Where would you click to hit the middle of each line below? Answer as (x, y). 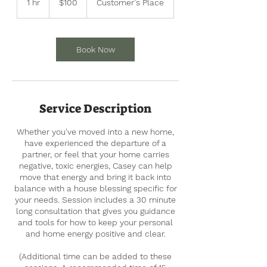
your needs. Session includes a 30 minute (95, 199)
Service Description (95, 108)
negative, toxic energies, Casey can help (95, 165)
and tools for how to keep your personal (95, 222)
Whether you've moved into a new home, (95, 131)
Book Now (95, 49)
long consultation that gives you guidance (95, 211)
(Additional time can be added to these (95, 256)
